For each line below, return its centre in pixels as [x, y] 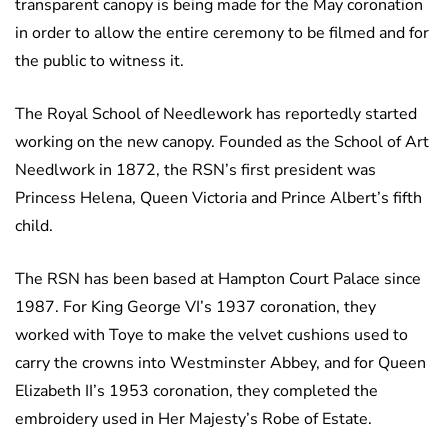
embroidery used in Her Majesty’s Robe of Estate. [195, 419]
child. [34, 226]
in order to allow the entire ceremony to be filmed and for [222, 33]
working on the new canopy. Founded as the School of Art [222, 142]
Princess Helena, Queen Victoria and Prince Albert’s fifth [218, 198]
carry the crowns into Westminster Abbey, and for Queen [220, 363]
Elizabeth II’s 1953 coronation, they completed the [196, 391]
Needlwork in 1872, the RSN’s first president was [195, 170]
